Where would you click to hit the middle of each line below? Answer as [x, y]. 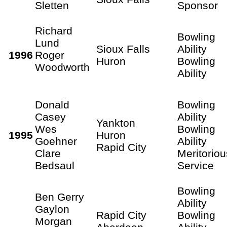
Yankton [116, 123]
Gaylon [52, 209]
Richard [54, 30]
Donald [52, 104]
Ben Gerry [60, 197]
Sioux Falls [123, 49]
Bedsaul [55, 165]
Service [196, 165]
